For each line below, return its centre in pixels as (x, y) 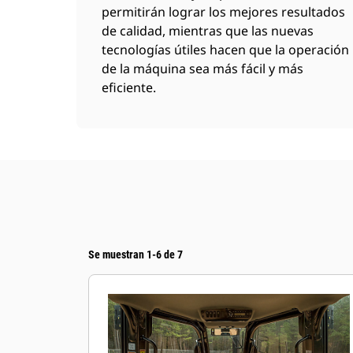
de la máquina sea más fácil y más (203, 69)
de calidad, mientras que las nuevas (208, 31)
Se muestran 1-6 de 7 (136, 255)
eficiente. (129, 87)
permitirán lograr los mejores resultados (223, 12)
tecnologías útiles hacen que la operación (225, 50)
